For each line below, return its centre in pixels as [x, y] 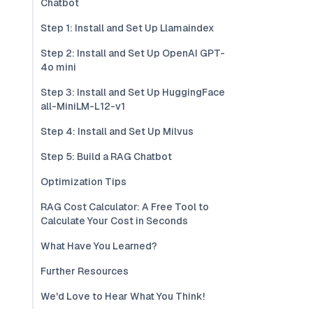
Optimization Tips [83, 182]
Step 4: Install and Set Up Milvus [117, 131]
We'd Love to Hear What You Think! [123, 296]
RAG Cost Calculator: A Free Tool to [125, 207]
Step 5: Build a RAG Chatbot [106, 156]
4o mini [58, 67]
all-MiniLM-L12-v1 [83, 106]
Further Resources [85, 271]
